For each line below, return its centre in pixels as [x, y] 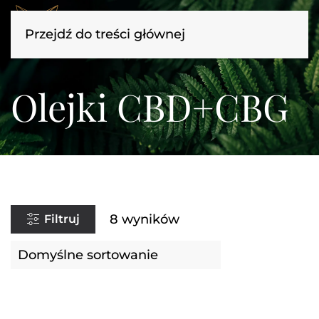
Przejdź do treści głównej [105, 34]
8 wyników [145, 219]
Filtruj [62, 219]
